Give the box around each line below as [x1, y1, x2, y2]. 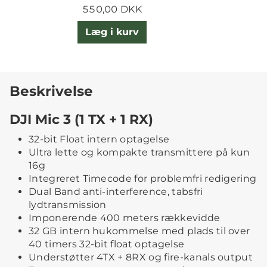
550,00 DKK [82, 3, 142, 15]
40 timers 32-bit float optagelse [29, 238, 185, 250]
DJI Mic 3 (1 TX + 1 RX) [10, 111, 153, 128]
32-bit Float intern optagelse [29, 133, 170, 145]
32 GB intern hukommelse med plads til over [29, 225, 250, 237]
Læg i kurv [85, 26, 139, 38]
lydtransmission [29, 199, 107, 211]
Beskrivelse [10, 82, 93, 100]
